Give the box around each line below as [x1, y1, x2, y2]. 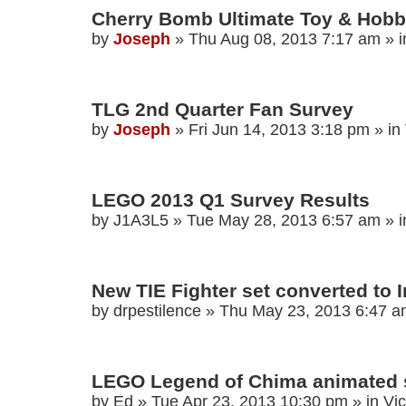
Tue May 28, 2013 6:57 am [187, 211, 381, 230]
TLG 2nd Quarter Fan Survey [92, 99, 353, 121]
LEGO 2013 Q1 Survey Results [92, 189, 370, 211]
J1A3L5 [113, 211, 169, 230]
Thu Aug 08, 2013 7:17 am [188, 30, 381, 49]
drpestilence [113, 302, 201, 321]
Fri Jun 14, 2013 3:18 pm [188, 121, 370, 140]
